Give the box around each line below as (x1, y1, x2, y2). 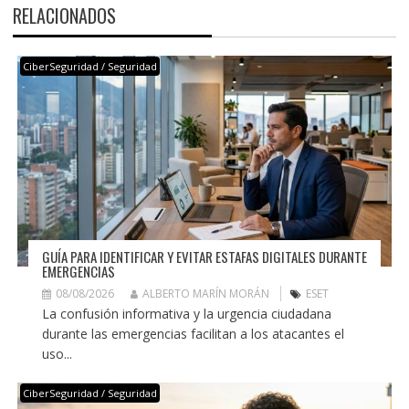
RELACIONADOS (12, 2, 116, 29)
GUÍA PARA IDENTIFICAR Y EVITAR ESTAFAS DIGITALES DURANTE (41, 246, 367, 267)
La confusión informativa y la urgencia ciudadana (41, 304, 331, 322)
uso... (41, 344, 72, 362)
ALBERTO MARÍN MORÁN (142, 285, 269, 301)
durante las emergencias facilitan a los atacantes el (41, 324, 344, 342)
